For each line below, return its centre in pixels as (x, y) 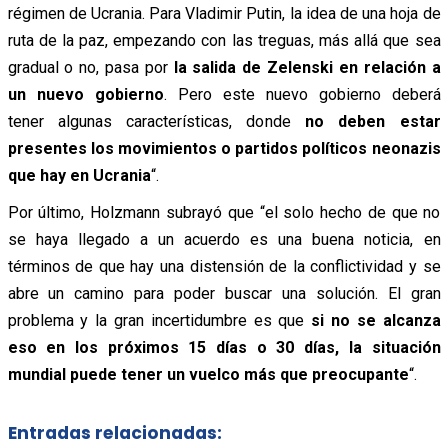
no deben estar (372, 122)
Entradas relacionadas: (114, 432)
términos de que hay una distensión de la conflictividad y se (224, 267)
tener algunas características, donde (156, 122)
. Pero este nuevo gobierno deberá (302, 95)
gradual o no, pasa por (87, 68)
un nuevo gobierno (85, 95)
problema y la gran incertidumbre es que (159, 321)
